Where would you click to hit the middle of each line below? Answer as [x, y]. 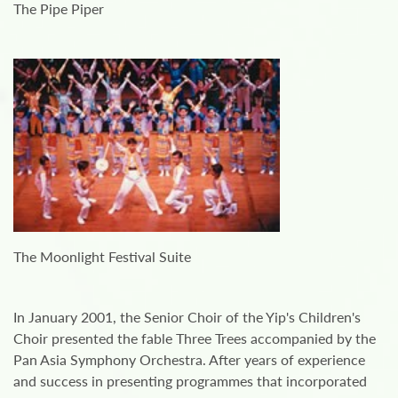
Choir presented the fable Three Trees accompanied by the [195, 338]
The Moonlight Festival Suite [102, 256]
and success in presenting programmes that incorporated [190, 380]
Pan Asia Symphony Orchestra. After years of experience [189, 359]
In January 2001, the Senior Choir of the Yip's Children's [187, 316]
